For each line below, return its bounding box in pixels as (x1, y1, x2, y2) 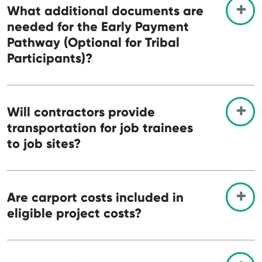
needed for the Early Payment (7, 18, 189, 35)
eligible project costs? (7, 205, 142, 221)
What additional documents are (7, 2, 204, 19)
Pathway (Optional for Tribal (7, 34, 180, 50)
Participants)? (7, 50, 92, 66)
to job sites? (7, 135, 81, 151)
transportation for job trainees (7, 119, 193, 136)
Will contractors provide (7, 104, 155, 120)
